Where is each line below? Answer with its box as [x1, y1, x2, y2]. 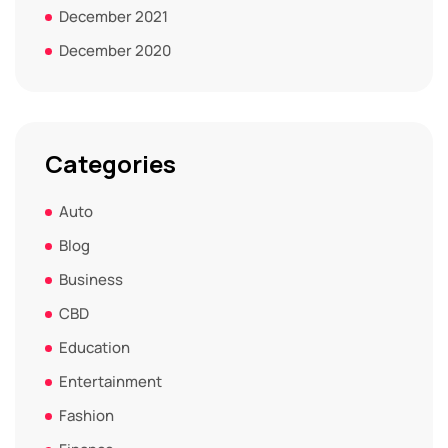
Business [59, 268, 123, 290]
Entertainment [59, 370, 162, 392]
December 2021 [59, 5, 168, 27]
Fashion [59, 404, 114, 426]
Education [59, 336, 130, 358]
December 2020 [59, 39, 171, 61]
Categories [45, 146, 176, 180]
